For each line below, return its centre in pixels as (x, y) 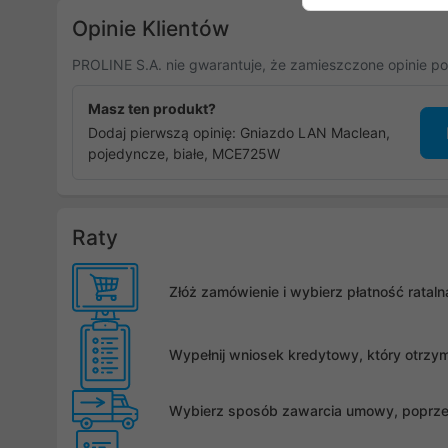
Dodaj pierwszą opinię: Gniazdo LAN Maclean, (239, 132)
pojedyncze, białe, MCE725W (184, 153)
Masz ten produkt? (152, 108)
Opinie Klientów (150, 28)
